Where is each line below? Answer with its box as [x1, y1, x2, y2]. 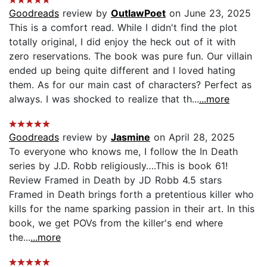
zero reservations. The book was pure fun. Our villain [9, 50, 252, 63]
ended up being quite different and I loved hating [9, 64, 235, 77]
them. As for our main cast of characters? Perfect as [9, 79, 252, 91]
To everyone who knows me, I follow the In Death [9, 145, 238, 158]
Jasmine [111, 131, 150, 144]
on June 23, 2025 [166, 7, 251, 20]
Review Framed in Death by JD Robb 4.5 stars [9, 174, 222, 187]
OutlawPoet [111, 7, 166, 20]
